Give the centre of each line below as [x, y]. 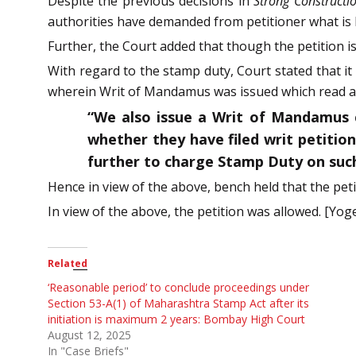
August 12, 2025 [89, 335]
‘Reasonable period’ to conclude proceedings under [178, 287]
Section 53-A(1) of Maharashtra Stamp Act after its [178, 303]
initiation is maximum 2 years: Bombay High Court [176, 319]
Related [68, 263]
